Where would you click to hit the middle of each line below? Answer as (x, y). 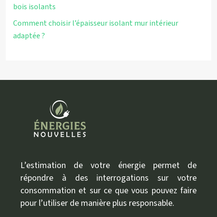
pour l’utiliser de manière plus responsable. (97, 203)
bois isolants (34, 7)
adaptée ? (29, 36)
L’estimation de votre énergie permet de (108, 165)
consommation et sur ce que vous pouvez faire (108, 191)
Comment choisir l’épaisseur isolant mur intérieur (96, 23)
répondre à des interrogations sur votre (108, 178)
